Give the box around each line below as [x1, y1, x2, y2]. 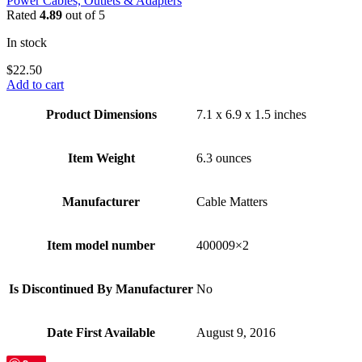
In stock [6, 35, 47, 49]
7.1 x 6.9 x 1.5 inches [196, 107, 306, 121]
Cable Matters [196, 194, 267, 208]
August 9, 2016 [196, 325, 276, 339]
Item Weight [67, 150, 135, 165]
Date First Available [47, 325, 155, 339]
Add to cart [6, 77, 64, 91]
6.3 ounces [196, 150, 251, 165]
